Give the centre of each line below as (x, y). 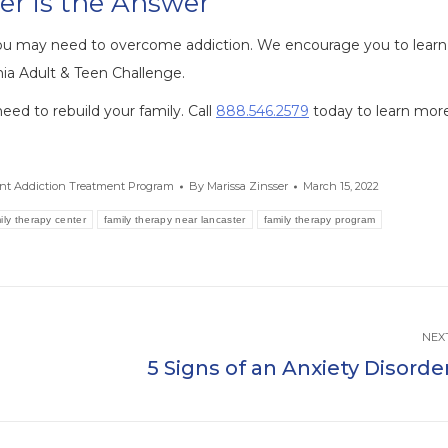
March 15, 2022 (340, 186)
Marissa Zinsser (247, 186)
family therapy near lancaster (174, 220)
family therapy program (319, 220)
